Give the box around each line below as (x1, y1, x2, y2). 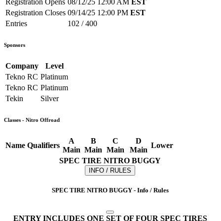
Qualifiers (27, 141, 60, 150)
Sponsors (4, 42, 25, 48)
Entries (5, 19, 27, 28)
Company (5, 62, 38, 71)
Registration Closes (5, 8, 66, 17)
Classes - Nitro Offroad (4, 117, 60, 123)
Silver (40, 94, 59, 103)
